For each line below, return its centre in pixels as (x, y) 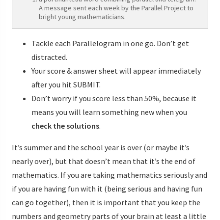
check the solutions (65, 126)
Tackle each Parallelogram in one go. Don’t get (110, 43)
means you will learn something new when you (109, 112)
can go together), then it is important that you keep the (106, 203)
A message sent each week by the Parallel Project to (116, 8)
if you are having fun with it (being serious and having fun (107, 189)
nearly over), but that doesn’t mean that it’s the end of (104, 161)
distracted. (49, 57)
